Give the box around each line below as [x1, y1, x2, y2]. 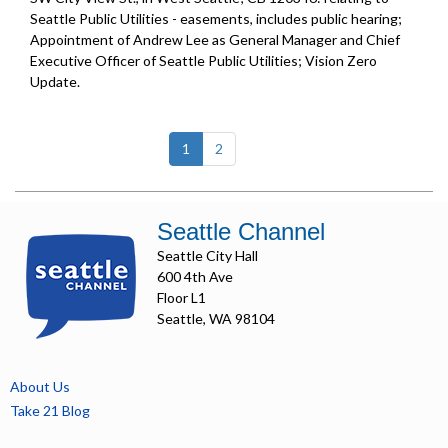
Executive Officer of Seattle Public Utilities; [30, 52, 305, 70]
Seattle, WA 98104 [157, 310, 275, 328]
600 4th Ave [157, 268, 233, 286]
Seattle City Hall [157, 247, 258, 265]
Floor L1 [157, 289, 206, 307]
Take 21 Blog [10, 402, 90, 420]
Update [30, 73, 77, 91]
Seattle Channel [157, 218, 325, 246]
